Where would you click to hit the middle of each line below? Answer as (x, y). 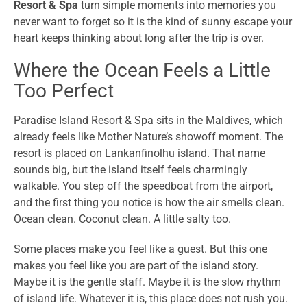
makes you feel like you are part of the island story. (136, 266)
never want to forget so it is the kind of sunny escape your (153, 22)
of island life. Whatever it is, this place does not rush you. (151, 299)
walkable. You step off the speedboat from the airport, (143, 186)
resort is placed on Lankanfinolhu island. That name (139, 153)
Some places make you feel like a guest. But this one (140, 249)
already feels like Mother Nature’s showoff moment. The (148, 137)
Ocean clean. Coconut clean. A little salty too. (122, 219)
